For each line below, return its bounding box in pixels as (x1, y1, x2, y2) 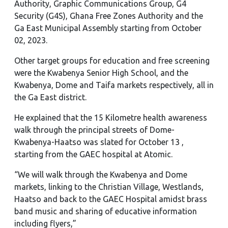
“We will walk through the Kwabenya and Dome (14, 170, 187, 179)
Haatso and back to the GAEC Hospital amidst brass (14, 194, 207, 204)
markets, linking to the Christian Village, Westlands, (14, 182, 204, 191)
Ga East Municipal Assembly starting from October (14, 23, 202, 33)
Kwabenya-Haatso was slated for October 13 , (14, 137, 184, 147)
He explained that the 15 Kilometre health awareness (14, 113, 207, 122)
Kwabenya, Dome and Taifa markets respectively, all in (14, 80, 214, 90)
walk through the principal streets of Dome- (14, 125, 175, 134)
